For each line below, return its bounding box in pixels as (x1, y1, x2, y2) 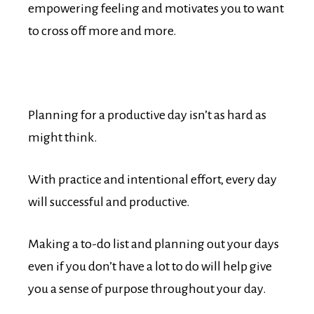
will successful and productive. (28, 195, 190, 210)
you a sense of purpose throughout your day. (28, 282, 266, 296)
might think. (28, 130, 97, 145)
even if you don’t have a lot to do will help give (28, 259, 272, 274)
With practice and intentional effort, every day (28, 172, 277, 187)
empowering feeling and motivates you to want (28, 1, 284, 16)
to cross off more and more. (28, 24, 177, 39)
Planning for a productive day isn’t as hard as (28, 108, 266, 123)
